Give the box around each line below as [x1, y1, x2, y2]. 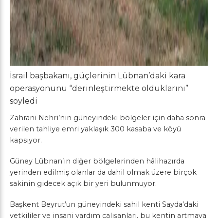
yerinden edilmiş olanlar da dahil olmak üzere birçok [10, 167, 197, 177]
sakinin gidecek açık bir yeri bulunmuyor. [10, 179, 157, 188]
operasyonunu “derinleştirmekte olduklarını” [10, 83, 188, 93]
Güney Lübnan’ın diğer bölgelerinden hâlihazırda [10, 156, 184, 165]
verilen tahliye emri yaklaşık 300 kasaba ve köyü [10, 124, 181, 133]
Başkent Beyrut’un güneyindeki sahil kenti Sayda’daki [10, 200, 199, 209]
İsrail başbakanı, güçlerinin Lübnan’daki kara [10, 71, 185, 80]
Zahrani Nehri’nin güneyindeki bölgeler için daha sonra [10, 113, 205, 122]
